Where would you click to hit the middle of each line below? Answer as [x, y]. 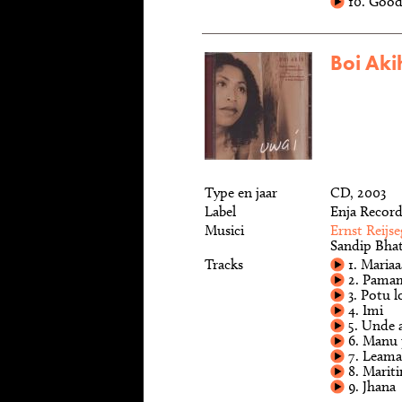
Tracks [224, 264]
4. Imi [364, 310]
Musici [224, 230]
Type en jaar [241, 192]
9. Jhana [370, 386]
